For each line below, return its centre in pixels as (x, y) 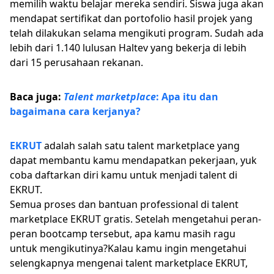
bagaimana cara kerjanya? (76, 111)
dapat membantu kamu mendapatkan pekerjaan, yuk (133, 160)
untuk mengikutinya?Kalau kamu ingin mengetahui (128, 248)
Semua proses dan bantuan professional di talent (124, 204)
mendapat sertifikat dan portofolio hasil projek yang (131, 18)
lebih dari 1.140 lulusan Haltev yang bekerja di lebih (128, 48)
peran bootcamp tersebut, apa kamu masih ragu (123, 234)
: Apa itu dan (187, 97)
